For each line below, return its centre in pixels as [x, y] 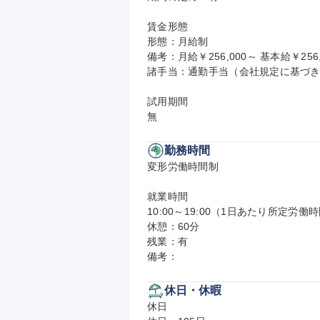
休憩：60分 [174, 226]
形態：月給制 [178, 41]
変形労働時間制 [183, 166]
